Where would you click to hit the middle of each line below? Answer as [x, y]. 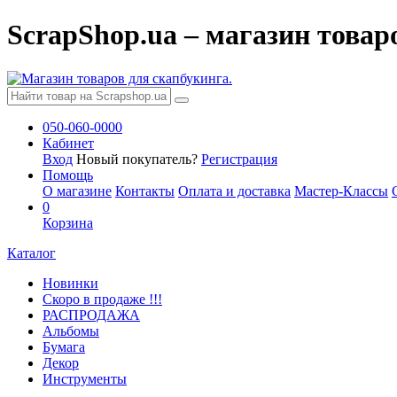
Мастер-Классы [341, 191]
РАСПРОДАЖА [91, 315]
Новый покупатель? [139, 159]
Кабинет [68, 143]
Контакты [145, 191]
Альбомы [71, 331]
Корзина [68, 222]
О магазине [77, 191]
